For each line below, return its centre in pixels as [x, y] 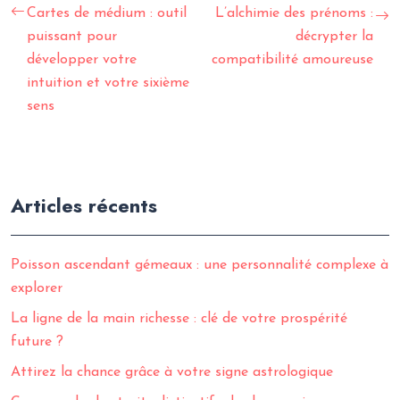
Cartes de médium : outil [107, 13]
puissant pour [72, 37]
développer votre [82, 60]
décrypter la [334, 37]
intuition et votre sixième [108, 83]
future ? [37, 342]
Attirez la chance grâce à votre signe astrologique [172, 372]
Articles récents [84, 205]
